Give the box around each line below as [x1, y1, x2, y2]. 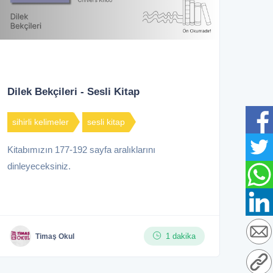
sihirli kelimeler [12, 117, 69, 127]
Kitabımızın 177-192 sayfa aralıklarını [7, 144, 155, 155]
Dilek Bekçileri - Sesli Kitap [7, 86, 140, 98]
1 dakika [166, 232, 196, 241]
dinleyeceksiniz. [7, 161, 71, 172]
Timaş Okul [35, 232, 74, 241]
